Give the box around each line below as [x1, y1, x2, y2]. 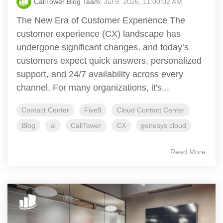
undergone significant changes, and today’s [16, 42, 189, 52]
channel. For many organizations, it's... [16, 82, 169, 93]
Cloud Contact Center [116, 106, 185, 114]
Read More [170, 147, 206, 156]
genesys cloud [141, 121, 186, 129]
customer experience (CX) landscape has [16, 28, 181, 39]
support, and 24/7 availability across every [16, 69, 183, 79]
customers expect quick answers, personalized [16, 55, 202, 66]
